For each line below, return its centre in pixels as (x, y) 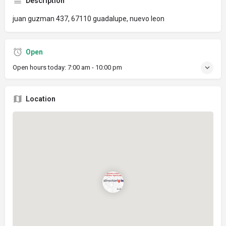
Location (41, 99)
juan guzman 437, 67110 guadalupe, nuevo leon (89, 18)
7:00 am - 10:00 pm (95, 67)
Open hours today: (40, 67)
